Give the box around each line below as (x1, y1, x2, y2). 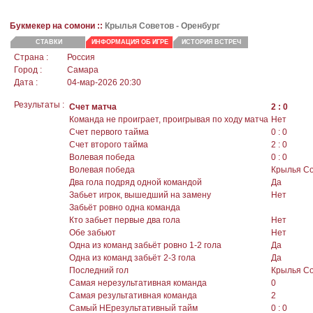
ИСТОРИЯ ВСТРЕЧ (182, 38, 241, 46)
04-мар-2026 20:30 (67, 78, 141, 88)
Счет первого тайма (69, 127, 149, 138)
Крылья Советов (105, 21, 174, 31)
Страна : (14, 52, 48, 63)
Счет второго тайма (69, 140, 148, 150)
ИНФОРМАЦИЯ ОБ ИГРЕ (92, 38, 168, 46)
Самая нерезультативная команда (69, 278, 207, 289)
